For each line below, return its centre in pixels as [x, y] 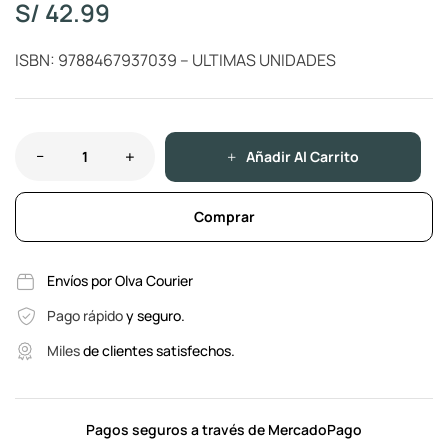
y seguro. [155, 316]
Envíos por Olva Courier [119, 281]
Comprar [224, 217]
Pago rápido [86, 316]
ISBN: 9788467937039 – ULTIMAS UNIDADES [175, 59]
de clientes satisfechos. [158, 351]
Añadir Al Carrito [302, 157]
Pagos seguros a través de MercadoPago [224, 429]
